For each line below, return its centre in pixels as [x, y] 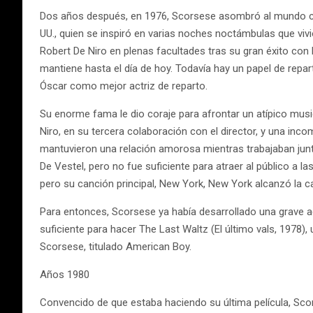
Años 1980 [65, 275]
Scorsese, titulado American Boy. [116, 247]
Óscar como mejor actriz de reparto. [124, 86]
